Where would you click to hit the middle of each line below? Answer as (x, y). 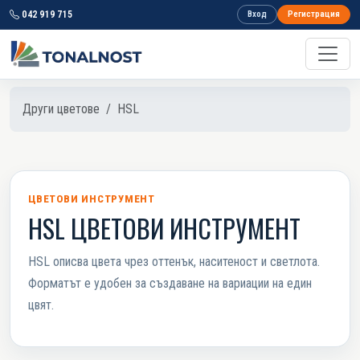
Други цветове (61, 109)
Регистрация (314, 14)
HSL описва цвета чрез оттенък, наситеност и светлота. (174, 262)
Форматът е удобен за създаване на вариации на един (170, 283)
